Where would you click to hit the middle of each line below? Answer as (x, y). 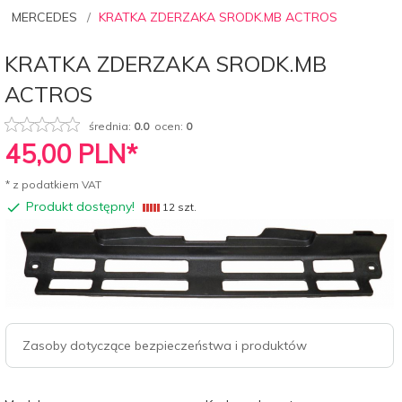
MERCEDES (44, 17)
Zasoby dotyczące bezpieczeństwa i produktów (165, 345)
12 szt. (178, 206)
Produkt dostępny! (80, 206)
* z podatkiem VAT (53, 184)
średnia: (111, 126)
